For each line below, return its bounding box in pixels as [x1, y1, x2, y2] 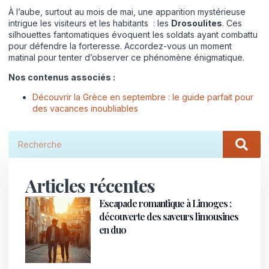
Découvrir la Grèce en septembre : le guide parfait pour [32, 92, 253, 103]
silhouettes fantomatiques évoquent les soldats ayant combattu [8, 29, 258, 40]
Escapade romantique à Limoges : [99, 197, 232, 210]
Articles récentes [25, 174, 155, 198]
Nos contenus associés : [8, 72, 115, 82]
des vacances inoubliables [32, 103, 138, 114]
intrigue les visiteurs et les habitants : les [8, 17, 171, 28]
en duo [99, 223, 127, 237]
